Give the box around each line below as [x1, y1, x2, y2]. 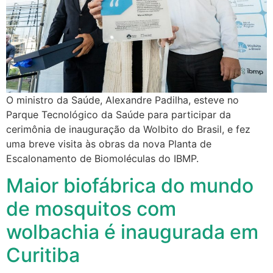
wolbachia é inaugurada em [6, 220, 258, 244]
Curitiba [6, 243, 80, 268]
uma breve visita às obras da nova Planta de [6, 137, 211, 150]
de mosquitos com [6, 197, 176, 221]
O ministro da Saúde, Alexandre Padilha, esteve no [6, 93, 239, 106]
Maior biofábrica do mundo [6, 174, 253, 198]
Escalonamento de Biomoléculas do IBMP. [6, 152, 199, 165]
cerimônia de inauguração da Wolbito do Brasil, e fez [6, 122, 250, 135]
